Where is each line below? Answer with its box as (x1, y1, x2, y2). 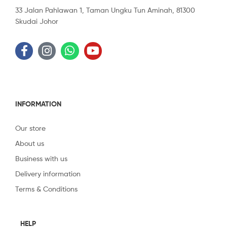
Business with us (15, 154, 67, 163)
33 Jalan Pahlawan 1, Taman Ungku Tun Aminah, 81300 (15, 5, 195, 14)
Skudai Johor (15, 16, 58, 25)
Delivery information (15, 169, 81, 178)
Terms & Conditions (15, 184, 78, 194)
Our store (15, 124, 46, 133)
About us (15, 139, 44, 148)
